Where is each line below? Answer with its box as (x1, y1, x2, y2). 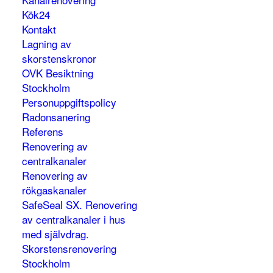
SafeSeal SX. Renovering (22, 197, 138, 212)
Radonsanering (22, 109, 91, 124)
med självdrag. (22, 226, 90, 241)
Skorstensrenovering (22, 241, 117, 256)
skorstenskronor (22, 51, 97, 66)
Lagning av (22, 36, 72, 51)
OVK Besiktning (22, 65, 94, 80)
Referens (22, 124, 64, 139)
